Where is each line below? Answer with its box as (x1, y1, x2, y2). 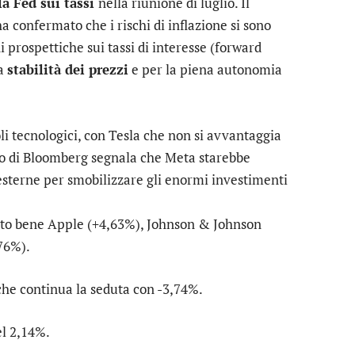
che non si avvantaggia (140, 125, 281, 144)
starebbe (196, 147, 250, 166)
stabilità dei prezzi (7, 60, 128, 79)
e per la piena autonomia (128, 60, 282, 79)
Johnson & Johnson (147, 214, 261, 233)
